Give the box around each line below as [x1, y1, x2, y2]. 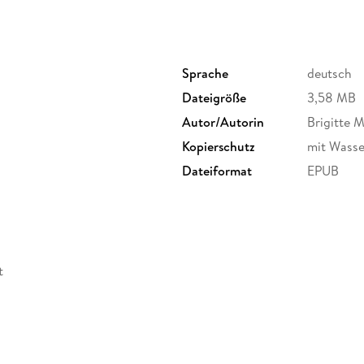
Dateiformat [182, 161, 252, 180]
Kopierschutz [182, 136, 255, 155]
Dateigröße [182, 88, 246, 106]
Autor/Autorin [182, 112, 264, 131]
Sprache [182, 63, 228, 82]
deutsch [307, 63, 352, 82]
